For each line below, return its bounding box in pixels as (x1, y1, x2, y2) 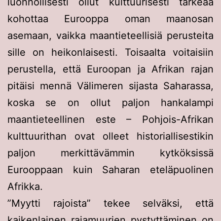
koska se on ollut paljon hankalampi (7, 96, 214, 109)
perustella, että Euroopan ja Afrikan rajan (7, 63, 214, 75)
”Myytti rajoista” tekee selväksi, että (7, 197, 214, 209)
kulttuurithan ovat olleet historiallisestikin (7, 130, 214, 142)
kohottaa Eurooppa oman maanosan (7, 12, 214, 25)
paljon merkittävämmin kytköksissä (7, 147, 214, 159)
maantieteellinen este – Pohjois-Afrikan (7, 113, 214, 125)
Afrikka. (7, 180, 43, 192)
